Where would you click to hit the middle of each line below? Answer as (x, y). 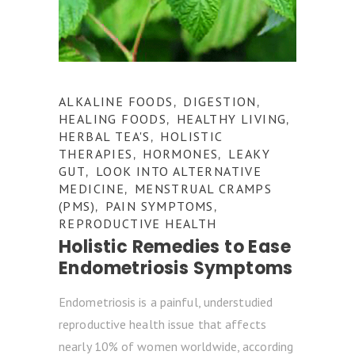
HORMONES (181, 154)
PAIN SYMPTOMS (159, 206)
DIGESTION (220, 101)
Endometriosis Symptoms (176, 268)
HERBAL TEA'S (105, 136)
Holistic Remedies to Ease (175, 247)
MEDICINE (92, 189)
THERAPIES (96, 154)
